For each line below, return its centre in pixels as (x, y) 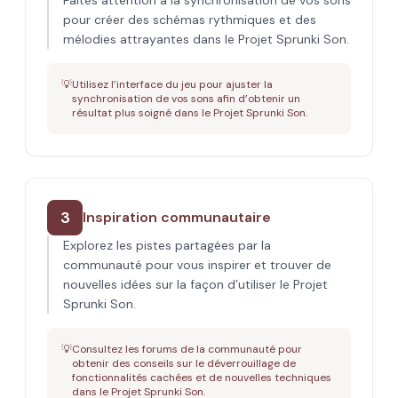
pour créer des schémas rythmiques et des (190, 20)
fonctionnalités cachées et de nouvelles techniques (202, 378)
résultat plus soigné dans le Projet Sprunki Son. (190, 113)
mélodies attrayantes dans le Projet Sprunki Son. (206, 39)
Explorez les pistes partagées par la (167, 245)
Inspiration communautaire (177, 217)
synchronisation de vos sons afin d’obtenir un (186, 99)
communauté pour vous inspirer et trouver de (197, 265)
